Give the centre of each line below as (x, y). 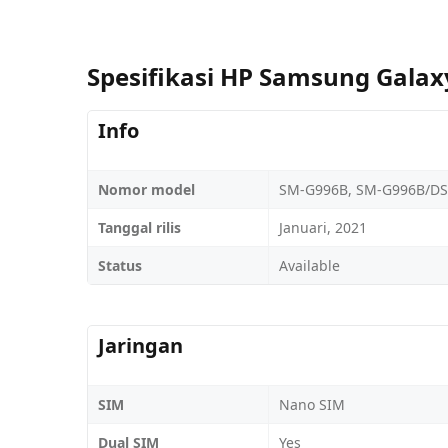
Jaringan (140, 345)
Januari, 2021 (323, 227)
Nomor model (146, 189)
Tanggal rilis (139, 227)
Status (120, 265)
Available (309, 265)
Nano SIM (312, 404)
